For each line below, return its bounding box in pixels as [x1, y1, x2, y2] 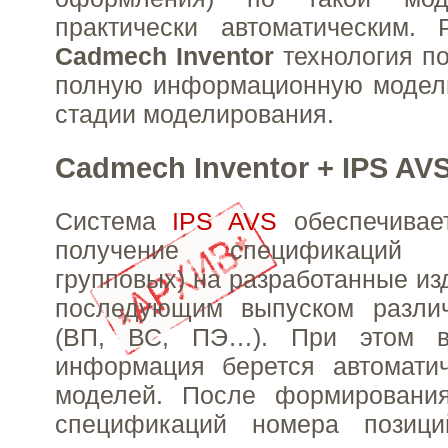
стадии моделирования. [55, 100, 334, 129]
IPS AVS [172, 206, 294, 235]
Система [55, 206, 173, 235]
